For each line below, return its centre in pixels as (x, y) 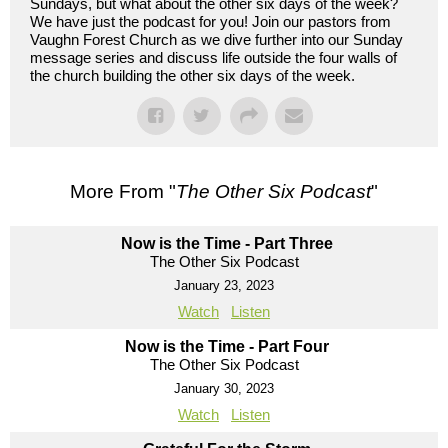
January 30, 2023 (224, 388)
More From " (123, 191)
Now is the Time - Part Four (226, 346)
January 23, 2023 (224, 285)
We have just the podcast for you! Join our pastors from (210, 21)
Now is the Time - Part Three (226, 243)
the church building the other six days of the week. (192, 75)
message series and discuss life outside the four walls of (213, 57)
